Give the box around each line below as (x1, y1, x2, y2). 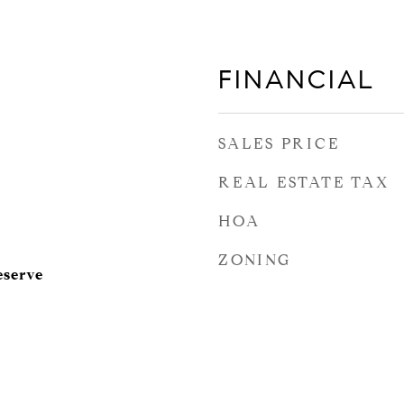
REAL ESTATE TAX (218, 173, 390, 192)
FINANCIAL (218, 63, 375, 96)
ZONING (218, 251, 291, 270)
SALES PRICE (218, 134, 340, 153)
